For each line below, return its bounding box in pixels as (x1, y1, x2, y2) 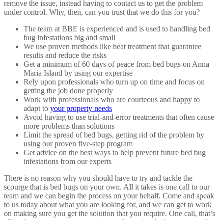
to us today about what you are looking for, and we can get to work (4, 200, 212, 209)
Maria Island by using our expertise (24, 69, 133, 78)
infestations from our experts (24, 157, 111, 166)
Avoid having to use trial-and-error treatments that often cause (24, 113, 214, 122)
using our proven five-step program (24, 139, 133, 148)
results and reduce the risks (24, 51, 107, 60)
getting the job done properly (24, 86, 113, 95)
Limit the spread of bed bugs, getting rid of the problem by (24, 131, 204, 139)
